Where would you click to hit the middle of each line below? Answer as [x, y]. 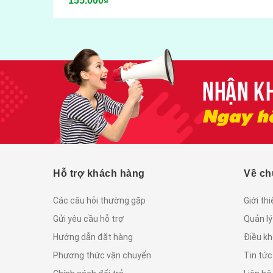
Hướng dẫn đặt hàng [93, 237]
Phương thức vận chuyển [102, 255]
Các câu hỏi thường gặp [99, 200]
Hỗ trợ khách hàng [99, 173]
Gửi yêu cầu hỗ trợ [88, 218]
